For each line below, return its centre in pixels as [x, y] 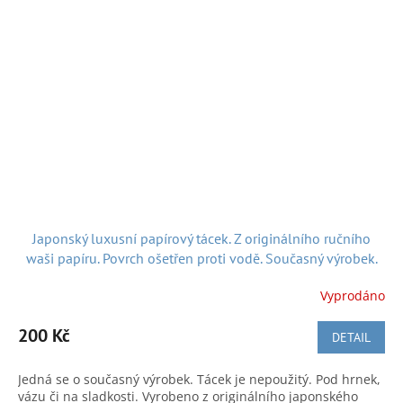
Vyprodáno [353, 295]
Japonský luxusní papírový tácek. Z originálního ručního [201, 239]
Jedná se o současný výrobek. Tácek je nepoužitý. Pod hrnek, [199, 380]
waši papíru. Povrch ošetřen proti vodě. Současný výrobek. [201, 259]
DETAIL [351, 338]
